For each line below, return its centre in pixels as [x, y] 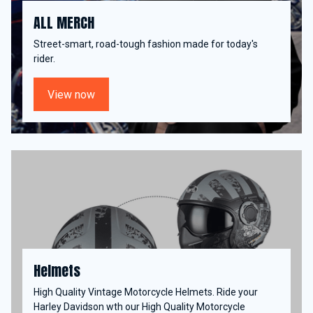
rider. [44, 59]
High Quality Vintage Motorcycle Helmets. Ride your [146, 292]
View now [71, 94]
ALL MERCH [64, 23]
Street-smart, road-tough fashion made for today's [146, 44]
